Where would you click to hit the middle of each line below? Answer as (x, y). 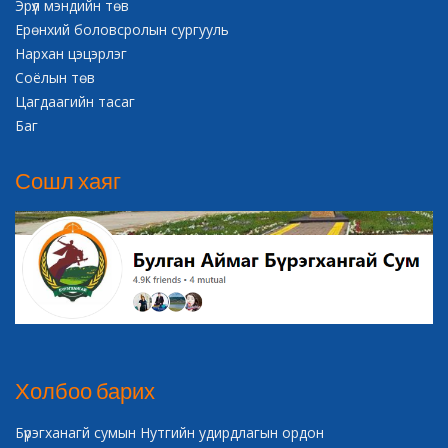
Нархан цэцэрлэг (71, 53)
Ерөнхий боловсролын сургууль (122, 29)
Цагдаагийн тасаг (75, 101)
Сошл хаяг (68, 180)
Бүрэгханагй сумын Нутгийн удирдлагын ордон (169, 432)
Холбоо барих (85, 390)
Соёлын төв (55, 77)
